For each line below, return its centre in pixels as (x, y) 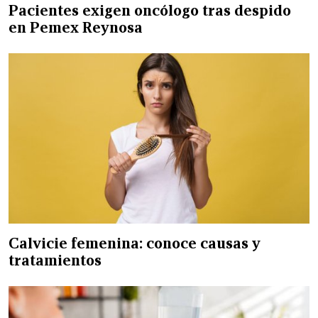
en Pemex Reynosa (76, 27)
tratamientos (55, 260)
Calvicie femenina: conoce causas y (135, 243)
